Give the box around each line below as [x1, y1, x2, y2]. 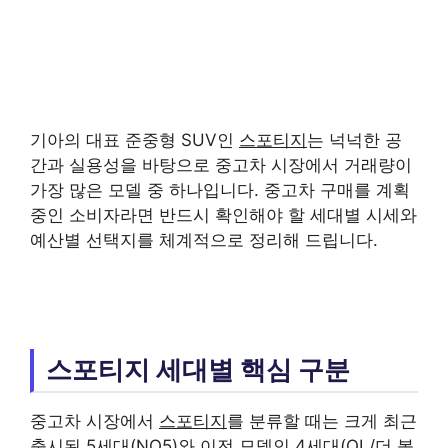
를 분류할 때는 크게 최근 [227, 410, 417, 431]
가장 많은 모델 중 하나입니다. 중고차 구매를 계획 [30, 180, 410, 200]
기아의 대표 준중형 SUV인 [30, 130, 239, 150]
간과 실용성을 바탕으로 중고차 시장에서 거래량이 [30, 155, 412, 175]
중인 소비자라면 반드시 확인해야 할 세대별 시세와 [30, 205, 417, 225]
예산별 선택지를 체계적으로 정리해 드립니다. [30, 230, 378, 250]
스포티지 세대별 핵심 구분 [46, 354, 350, 386]
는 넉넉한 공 [307, 130, 402, 150]
